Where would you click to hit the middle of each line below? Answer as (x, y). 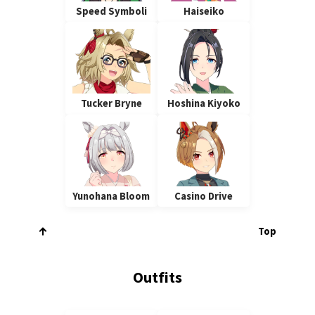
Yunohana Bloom (111, 196)
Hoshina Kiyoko (204, 104)
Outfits (157, 277)
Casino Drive (204, 196)
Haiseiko (204, 12)
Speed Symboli (111, 12)
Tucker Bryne (111, 104)
